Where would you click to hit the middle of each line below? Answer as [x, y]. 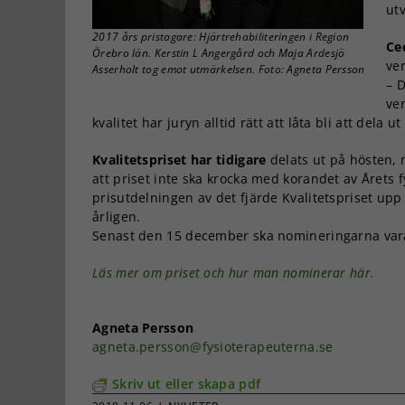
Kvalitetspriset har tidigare [179, 159]
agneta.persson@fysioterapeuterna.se [213, 346]
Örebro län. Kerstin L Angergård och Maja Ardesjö [219, 52]
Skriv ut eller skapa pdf [187, 383]
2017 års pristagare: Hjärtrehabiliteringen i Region [221, 36]
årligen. [117, 216]
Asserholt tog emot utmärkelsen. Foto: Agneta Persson [229, 69]
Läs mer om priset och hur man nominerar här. [234, 272]
